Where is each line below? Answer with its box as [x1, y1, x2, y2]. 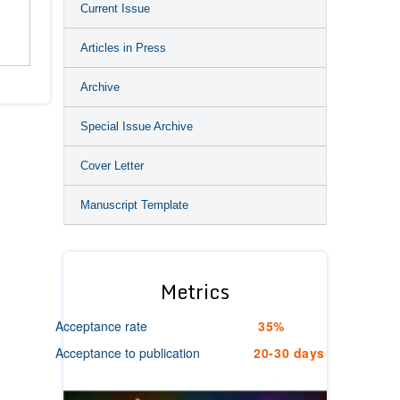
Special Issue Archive [80, 120, 193, 133]
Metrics [161, 276, 229, 307]
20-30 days [254, 344, 325, 362]
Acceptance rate [55, 317, 147, 335]
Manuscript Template [80, 198, 188, 212]
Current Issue [80, 2, 150, 15]
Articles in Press [80, 41, 166, 54]
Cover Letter [80, 159, 144, 172]
